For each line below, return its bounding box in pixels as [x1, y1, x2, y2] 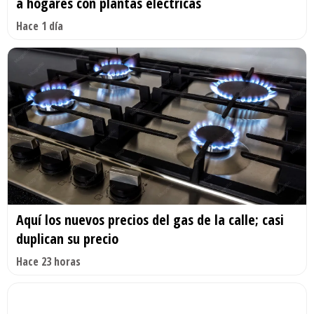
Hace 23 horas [16, 253, 81, 269]
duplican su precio [16, 228, 118, 248]
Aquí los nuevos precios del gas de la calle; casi [16, 210, 284, 229]
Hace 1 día [16, 18, 63, 34]
